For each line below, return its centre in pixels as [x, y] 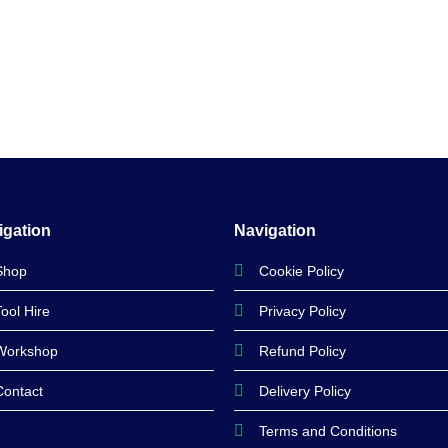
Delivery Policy [304, 390]
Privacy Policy [302, 310]
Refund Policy [302, 350]
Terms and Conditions [327, 430]
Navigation [274, 230]
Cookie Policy [301, 270]
